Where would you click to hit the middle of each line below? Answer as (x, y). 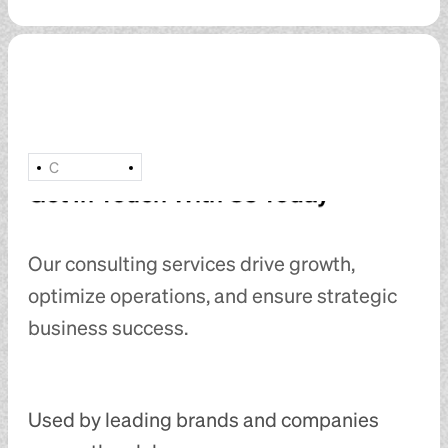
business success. (108, 326)
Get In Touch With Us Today (179, 192)
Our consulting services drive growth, (191, 262)
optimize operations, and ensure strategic (212, 294)
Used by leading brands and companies (203, 418)
